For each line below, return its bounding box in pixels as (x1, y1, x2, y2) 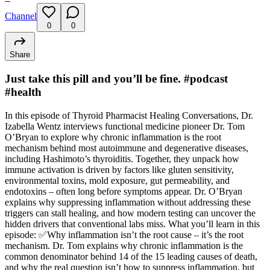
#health (5, 86, 42, 99)
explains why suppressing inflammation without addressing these (5, 196, 251, 207)
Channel (5, 11, 37, 22)
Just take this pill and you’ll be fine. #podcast (5, 72, 228, 86)
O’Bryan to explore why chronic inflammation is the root (5, 131, 221, 142)
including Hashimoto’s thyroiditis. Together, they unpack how (5, 153, 239, 164)
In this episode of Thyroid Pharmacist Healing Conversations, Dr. (5, 110, 253, 121)
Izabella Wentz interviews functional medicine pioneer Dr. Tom (5, 121, 245, 131)
